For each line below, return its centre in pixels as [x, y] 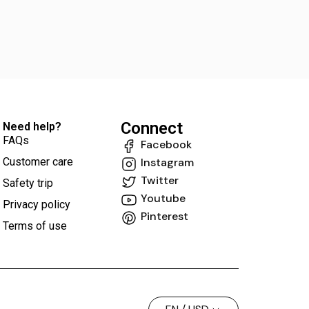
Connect [152, 128]
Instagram [167, 162]
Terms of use [35, 226]
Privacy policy [37, 204]
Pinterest [165, 216]
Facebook [166, 144]
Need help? [32, 126]
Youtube [163, 198]
